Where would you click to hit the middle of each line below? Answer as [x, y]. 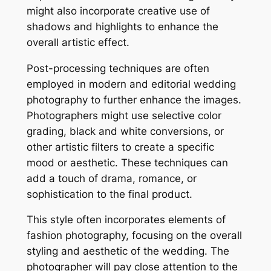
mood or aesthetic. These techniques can [127, 162]
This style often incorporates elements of [126, 220]
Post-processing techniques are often [118, 68]
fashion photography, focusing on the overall [134, 236]
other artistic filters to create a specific [120, 147]
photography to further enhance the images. [134, 100]
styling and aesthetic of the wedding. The [128, 251]
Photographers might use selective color [124, 115]
